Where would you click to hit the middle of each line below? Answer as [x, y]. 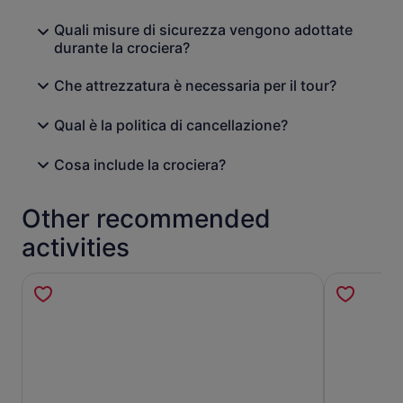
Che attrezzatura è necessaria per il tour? [195, 86]
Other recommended [146, 219]
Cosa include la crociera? [140, 165]
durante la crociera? [122, 48]
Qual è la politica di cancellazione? [171, 125]
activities [76, 248]
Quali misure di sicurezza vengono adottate [203, 30]
